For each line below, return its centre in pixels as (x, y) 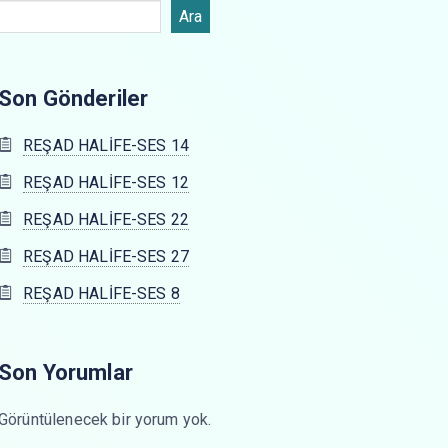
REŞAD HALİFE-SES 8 (101, 293)
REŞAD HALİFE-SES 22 (106, 219)
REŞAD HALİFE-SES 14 (106, 145)
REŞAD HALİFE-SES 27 (106, 256)
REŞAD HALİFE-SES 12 (106, 182)
